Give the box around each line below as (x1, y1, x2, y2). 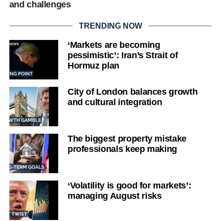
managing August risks (67, 191, 162, 201)
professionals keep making (67, 144, 178, 154)
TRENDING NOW (78, 22, 142, 31)
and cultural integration (67, 97, 162, 108)
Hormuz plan (67, 61, 119, 71)
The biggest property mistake (67, 134, 187, 144)
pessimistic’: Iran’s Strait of (67, 50, 178, 61)
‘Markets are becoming (67, 40, 160, 50)
